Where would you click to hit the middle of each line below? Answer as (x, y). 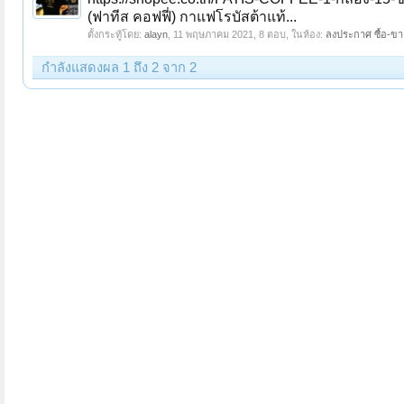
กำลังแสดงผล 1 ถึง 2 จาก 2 (119, 68)
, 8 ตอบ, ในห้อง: (289, 34)
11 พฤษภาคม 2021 (213, 34)
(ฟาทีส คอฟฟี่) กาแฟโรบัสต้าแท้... (192, 17)
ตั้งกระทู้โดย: (116, 34)
